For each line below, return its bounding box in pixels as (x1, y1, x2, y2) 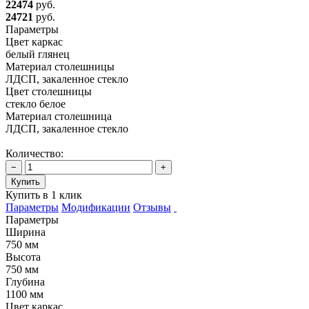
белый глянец (6, 48, 70, 60)
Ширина (6, 226, 46, 238)
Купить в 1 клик (6, 188, 82, 201)
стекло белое (6, 97, 66, 110)
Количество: (6, 147, 63, 159)
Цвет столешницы (6, 85, 92, 97)
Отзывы (133, 201, 171, 213)
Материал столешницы (6, 60, 114, 72)
